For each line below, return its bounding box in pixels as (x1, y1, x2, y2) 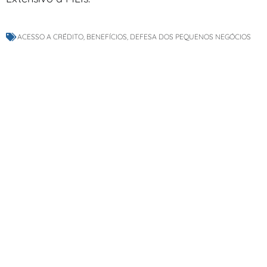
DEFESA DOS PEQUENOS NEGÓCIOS (130, 32, 251, 42)
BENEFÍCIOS (86, 32, 127, 42)
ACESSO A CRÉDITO (17, 32, 83, 42)
